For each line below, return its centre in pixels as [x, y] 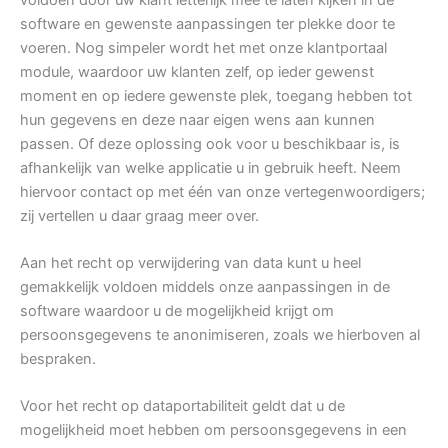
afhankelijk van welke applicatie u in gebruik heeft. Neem [210, 167]
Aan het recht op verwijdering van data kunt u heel [190, 262]
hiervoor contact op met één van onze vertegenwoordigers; [222, 191]
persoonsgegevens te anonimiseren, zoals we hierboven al [220, 334]
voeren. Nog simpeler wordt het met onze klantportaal [203, 47]
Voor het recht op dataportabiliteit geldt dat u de [182, 406]
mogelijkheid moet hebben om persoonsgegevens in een [213, 430]
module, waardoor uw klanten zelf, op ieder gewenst [197, 71]
